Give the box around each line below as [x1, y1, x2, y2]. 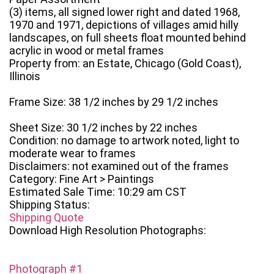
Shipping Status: [9, 198, 90, 212]
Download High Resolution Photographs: [9, 224, 206, 237]
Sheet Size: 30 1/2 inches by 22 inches [9, 121, 198, 135]
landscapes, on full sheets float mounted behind [9, 31, 246, 45]
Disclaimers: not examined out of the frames [9, 160, 229, 173]
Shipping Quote [9, 211, 84, 224]
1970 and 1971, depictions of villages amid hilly [9, 18, 239, 32]
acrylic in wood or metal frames [9, 44, 164, 57]
